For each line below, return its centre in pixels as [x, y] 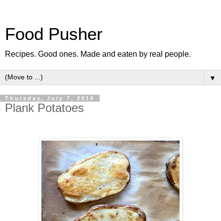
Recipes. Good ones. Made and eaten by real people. [98, 54]
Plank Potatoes [44, 108]
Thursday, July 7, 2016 [50, 98]
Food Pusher [54, 34]
